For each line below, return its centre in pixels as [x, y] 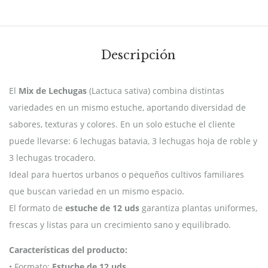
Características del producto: [68, 249]
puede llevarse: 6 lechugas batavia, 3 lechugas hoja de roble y [133, 141]
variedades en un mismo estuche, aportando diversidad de [127, 107]
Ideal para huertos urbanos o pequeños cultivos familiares [127, 174]
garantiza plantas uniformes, [198, 208]
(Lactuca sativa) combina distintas [156, 90]
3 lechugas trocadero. [52, 157]
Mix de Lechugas [53, 90]
